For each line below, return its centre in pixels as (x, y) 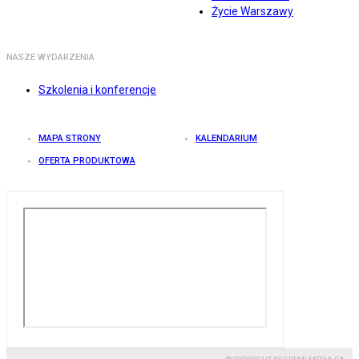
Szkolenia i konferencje (97, 90)
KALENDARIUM (226, 139)
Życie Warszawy (252, 12)
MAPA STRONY (70, 139)
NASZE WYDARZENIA (50, 58)
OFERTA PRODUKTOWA (87, 161)
